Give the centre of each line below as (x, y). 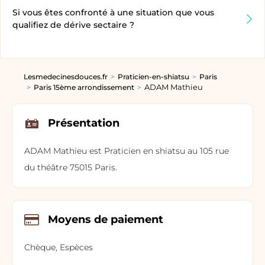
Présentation (84, 123)
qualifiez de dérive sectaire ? (73, 25)
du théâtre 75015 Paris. (71, 167)
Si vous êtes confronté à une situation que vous (113, 13)
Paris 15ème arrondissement (84, 87)
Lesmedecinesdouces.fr (66, 77)
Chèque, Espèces (59, 247)
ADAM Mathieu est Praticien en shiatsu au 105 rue (127, 151)
